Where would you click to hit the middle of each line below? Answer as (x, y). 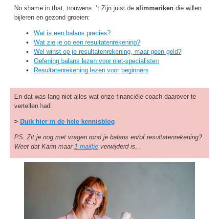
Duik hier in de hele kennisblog (67, 121)
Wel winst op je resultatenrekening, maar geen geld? (108, 52)
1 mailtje (86, 146)
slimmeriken (155, 8)
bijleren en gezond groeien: (52, 17)
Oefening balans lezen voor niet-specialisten (96, 61)
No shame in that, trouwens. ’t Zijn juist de (75, 8)
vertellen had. (33, 106)
